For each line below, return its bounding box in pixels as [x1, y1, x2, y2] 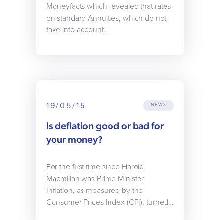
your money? [46, 134, 103, 145]
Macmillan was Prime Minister [46, 174, 144, 184]
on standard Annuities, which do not [46, 13, 166, 23]
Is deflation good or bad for [46, 120, 164, 132]
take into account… [46, 25, 109, 35]
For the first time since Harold [46, 162, 144, 172]
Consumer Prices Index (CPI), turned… [46, 197, 174, 207]
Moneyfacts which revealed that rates [46, 1, 171, 11]
